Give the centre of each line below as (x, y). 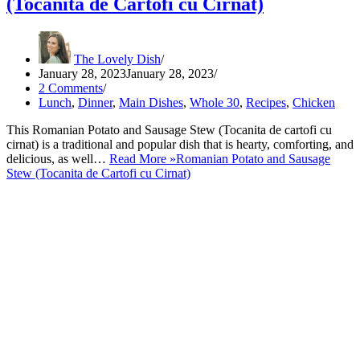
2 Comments (71, 88)
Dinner (95, 102)
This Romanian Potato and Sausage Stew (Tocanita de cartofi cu (169, 129)
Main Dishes (151, 102)
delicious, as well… (58, 158)
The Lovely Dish (117, 59)
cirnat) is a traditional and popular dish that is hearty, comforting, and (180, 144)
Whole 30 (215, 102)
